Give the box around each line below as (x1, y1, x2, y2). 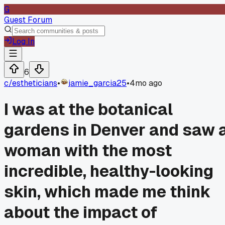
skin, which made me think (4, 181, 211, 202)
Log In (12, 36, 35, 47)
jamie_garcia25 (68, 78, 127, 88)
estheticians (12, 78, 57, 88)
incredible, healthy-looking (4, 161, 213, 182)
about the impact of (4, 202, 158, 223)
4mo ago (130, 78, 162, 88)
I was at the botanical (4, 99, 173, 120)
